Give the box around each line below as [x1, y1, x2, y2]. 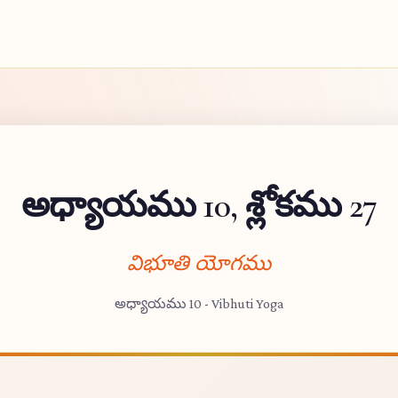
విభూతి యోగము [127, 251, 271, 276]
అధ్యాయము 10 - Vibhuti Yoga [114, 296, 284, 311]
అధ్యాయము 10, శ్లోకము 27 [21, 184, 377, 227]
